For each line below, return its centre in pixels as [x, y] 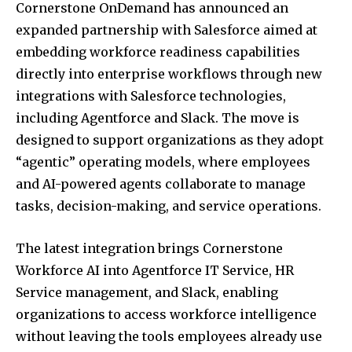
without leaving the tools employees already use [169, 337]
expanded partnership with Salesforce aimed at [167, 30]
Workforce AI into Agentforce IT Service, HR [155, 271]
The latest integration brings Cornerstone [149, 249]
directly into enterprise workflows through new [169, 74]
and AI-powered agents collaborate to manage [161, 184]
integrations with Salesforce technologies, [151, 96]
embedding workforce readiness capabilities [158, 52]
